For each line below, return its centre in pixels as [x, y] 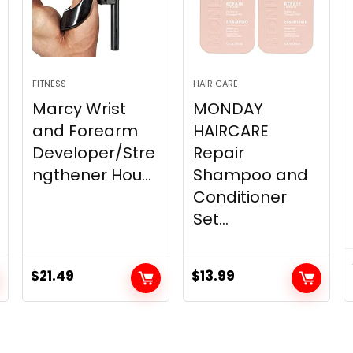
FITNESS [50, 84]
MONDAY [229, 109]
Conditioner [240, 197]
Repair [219, 153]
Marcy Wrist [80, 109]
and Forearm [85, 131]
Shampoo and [251, 175]
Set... [211, 219]
